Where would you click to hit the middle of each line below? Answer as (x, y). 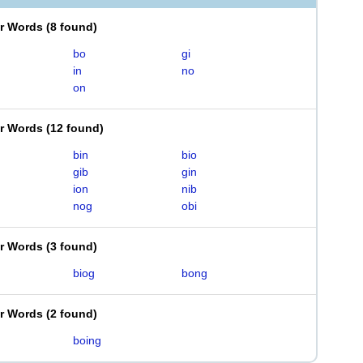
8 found (72, 27)
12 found (75, 128)
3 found (72, 246)
